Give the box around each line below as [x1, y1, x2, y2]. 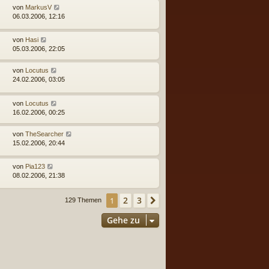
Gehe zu [107, 214, 140, 226]
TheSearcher [25, 130, 64, 138]
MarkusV [25, 3, 52, 11]
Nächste [161, 195, 195, 207]
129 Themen [65, 196, 103, 204]
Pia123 [25, 162, 45, 170]
